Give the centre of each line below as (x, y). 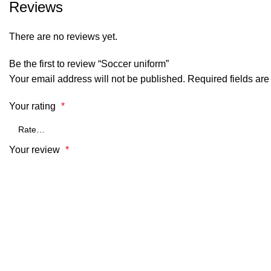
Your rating (34, 106)
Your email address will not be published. (97, 79)
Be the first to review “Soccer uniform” (89, 64)
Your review (36, 150)
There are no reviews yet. (63, 37)
